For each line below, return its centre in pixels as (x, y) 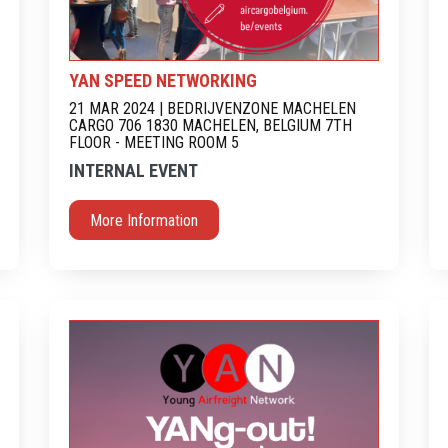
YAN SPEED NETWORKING (163, 80)
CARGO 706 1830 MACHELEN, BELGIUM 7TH (210, 125)
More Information (144, 220)
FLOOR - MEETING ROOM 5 (154, 142)
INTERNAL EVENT (133, 170)
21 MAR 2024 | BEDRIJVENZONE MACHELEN (212, 108)
